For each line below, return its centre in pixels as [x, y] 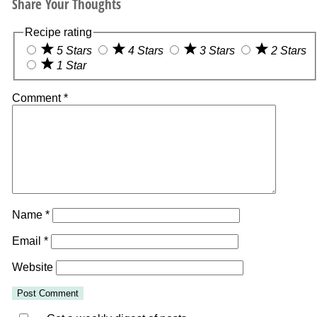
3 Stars [218, 51]
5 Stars [75, 51]
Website [32, 267]
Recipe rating [58, 32]
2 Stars [288, 51]
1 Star [71, 66]
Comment [38, 98]
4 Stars [147, 51]
